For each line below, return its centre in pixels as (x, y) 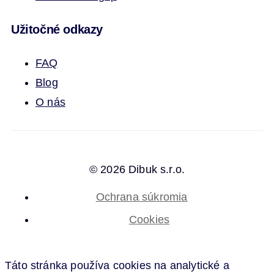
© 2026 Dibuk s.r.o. (137, 169)
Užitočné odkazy (57, 29)
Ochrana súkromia (142, 197)
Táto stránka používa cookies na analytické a (117, 265)
